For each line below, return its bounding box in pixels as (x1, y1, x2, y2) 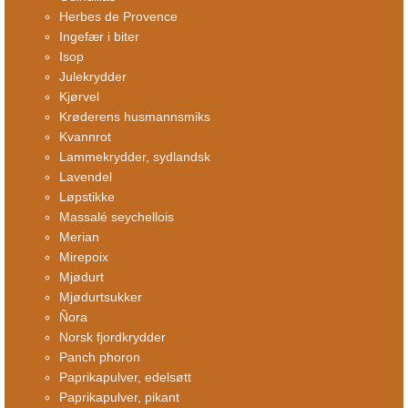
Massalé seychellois (59, 209, 174, 225)
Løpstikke (59, 189, 115, 205)
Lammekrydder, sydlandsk (59, 149, 210, 165)
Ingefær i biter (59, 29, 139, 45)
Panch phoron (59, 350, 140, 365)
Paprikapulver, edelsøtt (59, 370, 191, 385)
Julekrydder (59, 69, 127, 85)
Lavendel (59, 169, 112, 185)
